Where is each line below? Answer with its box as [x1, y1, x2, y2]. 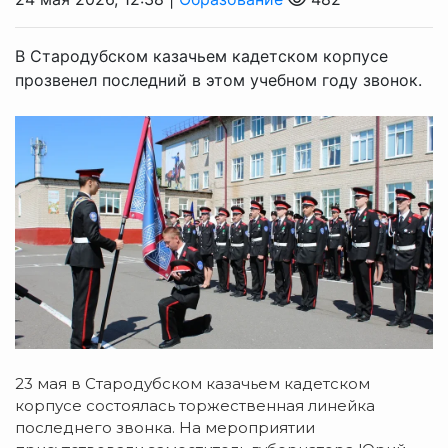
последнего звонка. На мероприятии [15, 417, 315, 437]
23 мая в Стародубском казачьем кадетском [15, 373, 370, 393]
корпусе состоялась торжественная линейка [15, 395, 375, 415]
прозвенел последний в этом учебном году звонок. [15, 70, 422, 90]
